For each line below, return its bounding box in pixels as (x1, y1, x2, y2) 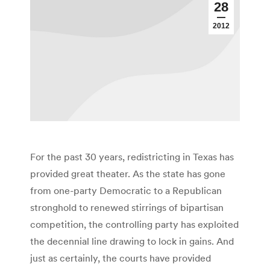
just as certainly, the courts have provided (30, 252, 211, 265)
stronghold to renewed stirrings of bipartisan (30, 201, 224, 214)
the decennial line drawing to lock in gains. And (30, 235, 234, 248)
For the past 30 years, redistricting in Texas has (30, 151, 234, 163)
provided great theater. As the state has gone (30, 168, 225, 180)
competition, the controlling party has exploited (30, 218, 239, 231)
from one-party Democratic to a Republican (30, 184, 222, 197)
